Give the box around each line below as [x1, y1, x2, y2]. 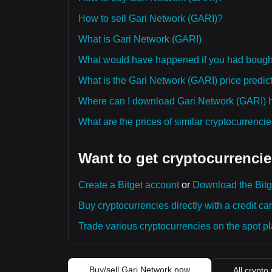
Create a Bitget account [78, 180, 179, 190]
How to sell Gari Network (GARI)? [78, 13, 223, 24]
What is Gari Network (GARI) [78, 34, 202, 44]
